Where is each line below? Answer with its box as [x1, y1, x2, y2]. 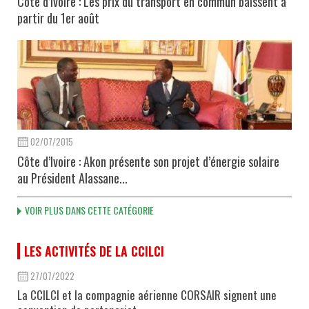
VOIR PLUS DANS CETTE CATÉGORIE [25, 203, 154, 218]
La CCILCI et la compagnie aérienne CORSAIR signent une [17, 286, 277, 304]
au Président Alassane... [17, 169, 128, 188]
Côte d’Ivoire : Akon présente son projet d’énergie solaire [17, 152, 279, 171]
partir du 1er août [17, 9, 102, 28]
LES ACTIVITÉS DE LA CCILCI [24, 242, 164, 261]
